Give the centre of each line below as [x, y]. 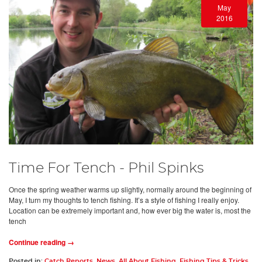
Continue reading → [42, 242]
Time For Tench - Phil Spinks [106, 169]
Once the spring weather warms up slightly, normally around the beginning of [130, 189]
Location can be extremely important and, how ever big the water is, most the [130, 211]
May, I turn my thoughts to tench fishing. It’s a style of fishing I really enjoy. [124, 200]
